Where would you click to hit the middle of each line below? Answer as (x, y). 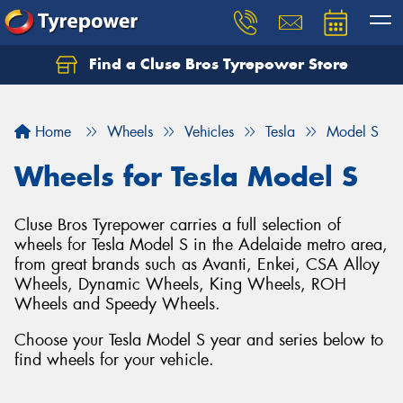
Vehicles (209, 132)
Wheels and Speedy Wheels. (117, 304)
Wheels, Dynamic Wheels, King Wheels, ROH (180, 284)
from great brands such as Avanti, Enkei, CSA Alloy (197, 264)
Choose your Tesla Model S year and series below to (199, 340)
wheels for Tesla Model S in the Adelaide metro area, (201, 245)
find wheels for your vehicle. (114, 359)
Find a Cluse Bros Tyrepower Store (216, 64)
